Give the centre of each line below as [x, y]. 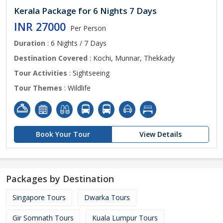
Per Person [88, 28]
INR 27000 [40, 27]
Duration [30, 43]
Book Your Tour [63, 134]
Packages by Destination [60, 179]
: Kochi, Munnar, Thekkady [131, 58]
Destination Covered [51, 58]
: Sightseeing [88, 73]
